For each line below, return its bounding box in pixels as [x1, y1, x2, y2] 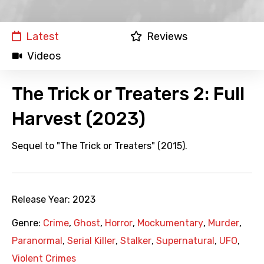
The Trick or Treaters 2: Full [12, 83, 245, 105]
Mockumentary [137, 217, 203, 229]
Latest [26, 30, 59, 44]
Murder [208, 217, 239, 229]
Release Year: [12, 194, 72, 206]
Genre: [12, 217, 43, 229]
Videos [27, 49, 61, 63]
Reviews [146, 30, 187, 44]
